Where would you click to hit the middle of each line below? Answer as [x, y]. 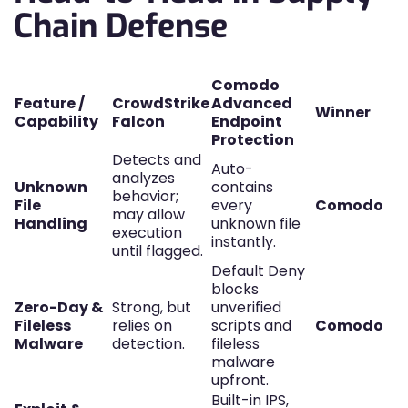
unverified [246, 307]
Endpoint [247, 122]
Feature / [50, 103]
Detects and [157, 160]
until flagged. [158, 251]
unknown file [256, 224]
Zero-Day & [59, 307]
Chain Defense [121, 26]
